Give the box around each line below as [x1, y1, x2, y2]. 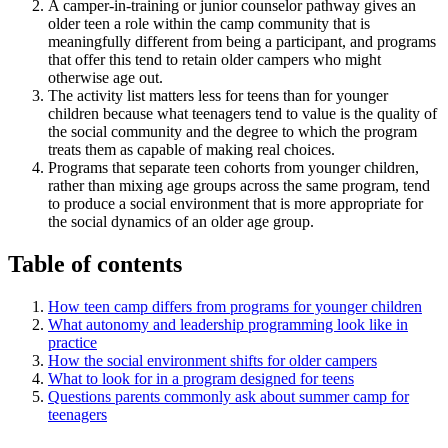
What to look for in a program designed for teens [48, 369, 354, 387]
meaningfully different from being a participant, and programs [48, 33, 436, 51]
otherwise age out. [48, 69, 163, 87]
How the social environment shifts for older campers [48, 351, 377, 369]
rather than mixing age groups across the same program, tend [48, 177, 430, 195]
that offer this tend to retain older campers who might [48, 51, 381, 69]
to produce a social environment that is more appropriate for [48, 195, 423, 213]
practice [48, 333, 97, 351]
